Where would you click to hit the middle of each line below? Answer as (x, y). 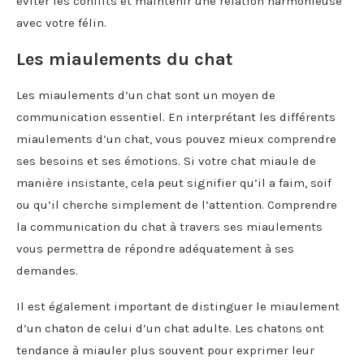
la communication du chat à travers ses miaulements (169, 226)
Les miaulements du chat (124, 59)
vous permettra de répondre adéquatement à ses (155, 248)
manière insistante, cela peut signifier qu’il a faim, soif (174, 182)
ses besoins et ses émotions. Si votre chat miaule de (166, 160)
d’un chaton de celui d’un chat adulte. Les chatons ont (170, 328)
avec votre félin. (61, 22)
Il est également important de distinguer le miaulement (178, 306)
